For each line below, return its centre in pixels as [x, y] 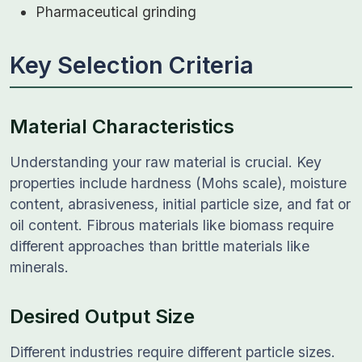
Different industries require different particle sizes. [173, 352]
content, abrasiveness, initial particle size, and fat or [180, 204]
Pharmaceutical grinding [116, 12]
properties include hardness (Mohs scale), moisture [178, 183]
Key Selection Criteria [132, 65]
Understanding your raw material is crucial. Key [166, 162]
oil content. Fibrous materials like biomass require [172, 225]
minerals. [39, 267]
